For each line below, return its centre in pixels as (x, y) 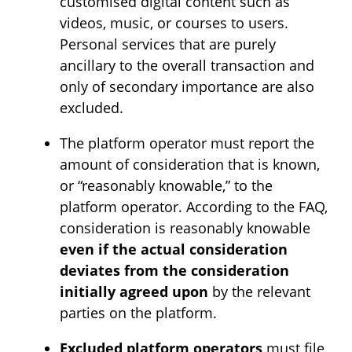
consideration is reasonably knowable (185, 228)
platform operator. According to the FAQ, (194, 207)
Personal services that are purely (168, 44)
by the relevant (259, 291)
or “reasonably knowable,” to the (166, 185)
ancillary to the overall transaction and (187, 65)
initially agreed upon (134, 291)
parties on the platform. (138, 313)
